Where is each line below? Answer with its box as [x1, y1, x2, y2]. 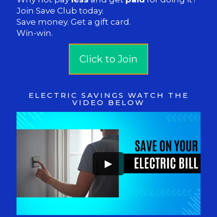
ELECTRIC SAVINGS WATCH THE [28, 91, 189, 100]
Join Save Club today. [16, 6, 104, 15]
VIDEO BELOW [72, 98, 145, 107]
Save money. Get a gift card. [16, 17, 131, 27]
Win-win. [16, 28, 53, 38]
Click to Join [79, 53, 138, 65]
